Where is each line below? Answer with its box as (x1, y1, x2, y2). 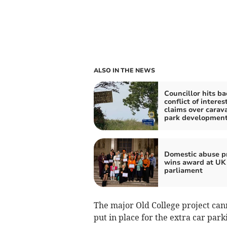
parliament (164, 166, 203, 176)
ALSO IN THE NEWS (93, 66, 155, 75)
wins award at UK (164, 158, 226, 168)
